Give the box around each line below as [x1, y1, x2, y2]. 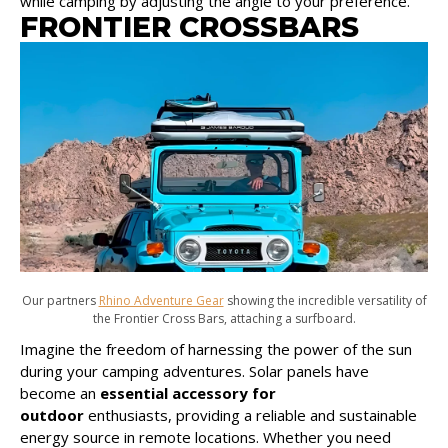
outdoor [20, 404, 84, 425]
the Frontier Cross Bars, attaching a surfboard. [92, 309, 356, 327]
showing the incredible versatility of [223, 291, 427, 309]
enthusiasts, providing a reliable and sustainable [84, 404, 417, 425]
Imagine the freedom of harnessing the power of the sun [20, 338, 412, 359]
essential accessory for [100, 382, 276, 403]
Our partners [21, 291, 99, 309]
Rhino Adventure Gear [98, 291, 224, 309]
